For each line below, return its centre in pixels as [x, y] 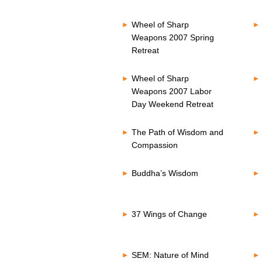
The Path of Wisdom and [177, 132]
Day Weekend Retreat [172, 104]
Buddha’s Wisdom [165, 173]
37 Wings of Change [169, 214]
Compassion [154, 145]
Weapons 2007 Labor [171, 91]
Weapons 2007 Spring [173, 37]
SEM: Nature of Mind [170, 255]
